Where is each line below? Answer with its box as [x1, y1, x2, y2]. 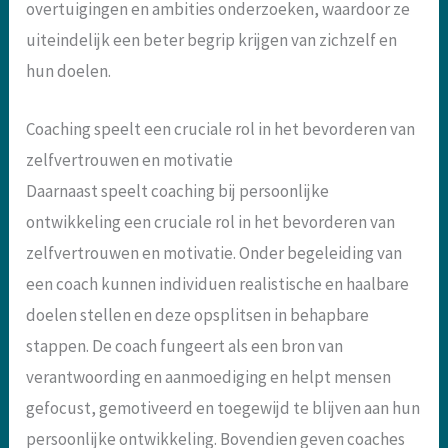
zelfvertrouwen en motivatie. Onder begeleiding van [26, 242, 403, 265]
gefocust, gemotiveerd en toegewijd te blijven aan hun [26, 397, 421, 420]
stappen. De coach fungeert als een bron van [26, 335, 344, 358]
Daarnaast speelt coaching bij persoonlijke [26, 180, 330, 203]
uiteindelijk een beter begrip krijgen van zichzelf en [26, 28, 398, 51]
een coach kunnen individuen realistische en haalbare [26, 273, 410, 296]
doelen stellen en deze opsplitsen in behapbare [26, 304, 370, 327]
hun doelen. [26, 59, 112, 82]
